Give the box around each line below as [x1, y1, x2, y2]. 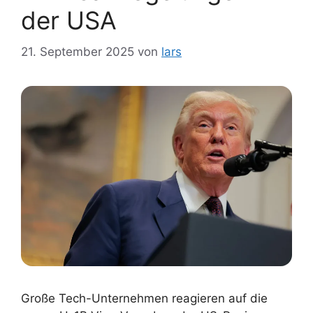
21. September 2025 [21, 44, 134, 59]
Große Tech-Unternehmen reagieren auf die [21, 291, 268, 306]
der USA [21, 6, 117, 35]
